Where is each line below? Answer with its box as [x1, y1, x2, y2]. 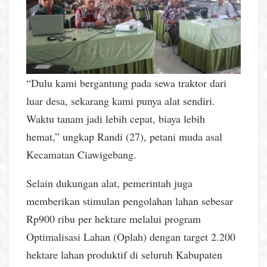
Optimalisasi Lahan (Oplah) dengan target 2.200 [26, 229, 236, 244]
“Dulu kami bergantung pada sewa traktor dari [26, 75, 227, 90]
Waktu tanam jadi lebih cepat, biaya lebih [26, 111, 206, 126]
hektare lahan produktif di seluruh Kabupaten [26, 247, 223, 262]
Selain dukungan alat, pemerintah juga [26, 175, 193, 190]
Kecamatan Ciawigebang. [26, 147, 137, 162]
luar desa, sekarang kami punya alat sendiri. [26, 93, 216, 108]
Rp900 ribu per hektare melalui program [26, 211, 201, 226]
